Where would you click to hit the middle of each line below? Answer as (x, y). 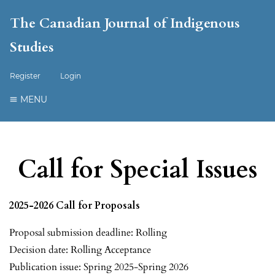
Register (25, 76)
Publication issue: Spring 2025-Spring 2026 (100, 267)
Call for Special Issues (137, 169)
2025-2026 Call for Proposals (75, 205)
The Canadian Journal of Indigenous (125, 23)
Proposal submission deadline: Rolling (88, 232)
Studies (32, 47)
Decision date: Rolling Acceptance (80, 250)
